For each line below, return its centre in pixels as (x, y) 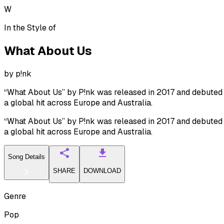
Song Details (26, 157)
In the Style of (30, 28)
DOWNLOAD (102, 171)
